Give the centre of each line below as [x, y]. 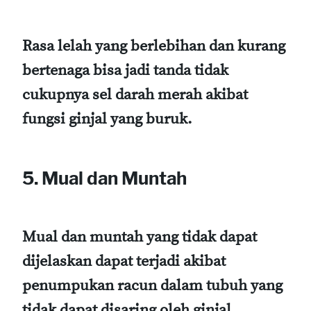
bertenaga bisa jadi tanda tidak [125, 71]
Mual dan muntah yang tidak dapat [140, 237]
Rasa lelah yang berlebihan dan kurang [154, 47]
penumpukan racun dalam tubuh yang [152, 286]
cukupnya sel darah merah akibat [135, 95]
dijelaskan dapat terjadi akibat [124, 262]
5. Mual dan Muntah [104, 178]
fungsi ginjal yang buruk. [107, 119]
